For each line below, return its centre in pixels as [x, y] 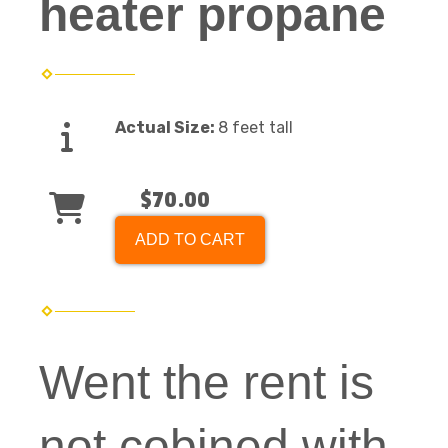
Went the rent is [206, 382]
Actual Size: [166, 127]
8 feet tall [255, 127]
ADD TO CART [190, 239]
